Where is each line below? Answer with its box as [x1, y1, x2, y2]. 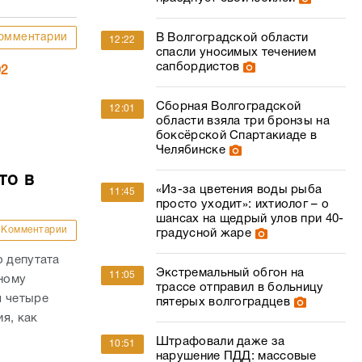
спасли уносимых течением [155, 47, 317, 58]
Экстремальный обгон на [155, 267, 305, 279]
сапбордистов [155, 61, 240, 73]
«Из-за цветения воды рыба [155, 184, 322, 196]
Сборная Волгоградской [155, 101, 301, 112]
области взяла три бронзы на [155, 116, 330, 127]
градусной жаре [155, 228, 252, 239]
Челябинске [155, 145, 225, 156]
